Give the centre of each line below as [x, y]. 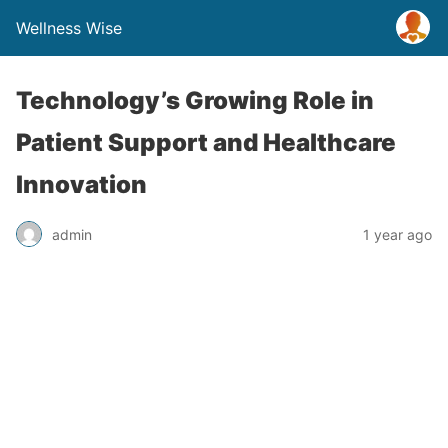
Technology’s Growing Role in [195, 100]
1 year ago [397, 234]
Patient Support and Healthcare [206, 142]
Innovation [81, 184]
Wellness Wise [69, 28]
